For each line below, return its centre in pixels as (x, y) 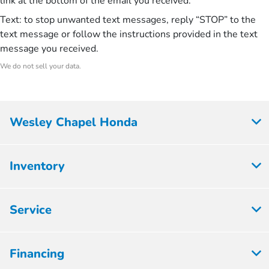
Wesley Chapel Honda (74, 122)
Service (31, 210)
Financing (37, 254)
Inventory (37, 166)
